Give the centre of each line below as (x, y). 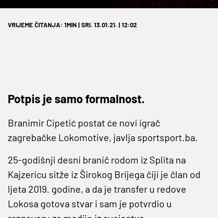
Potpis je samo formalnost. (76, 98)
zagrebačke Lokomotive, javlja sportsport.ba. (103, 137)
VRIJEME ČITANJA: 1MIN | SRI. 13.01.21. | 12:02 (72, 25)
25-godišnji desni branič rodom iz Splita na (97, 159)
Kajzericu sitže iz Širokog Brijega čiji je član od (104, 174)
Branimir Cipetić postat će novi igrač (84, 122)
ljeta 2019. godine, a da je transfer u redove (97, 189)
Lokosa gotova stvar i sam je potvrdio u (90, 203)
